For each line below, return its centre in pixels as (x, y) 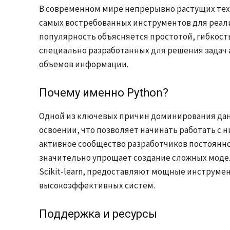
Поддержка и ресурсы (98, 214)
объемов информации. (84, 64)
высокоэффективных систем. (97, 185)
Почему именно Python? (104, 92)
